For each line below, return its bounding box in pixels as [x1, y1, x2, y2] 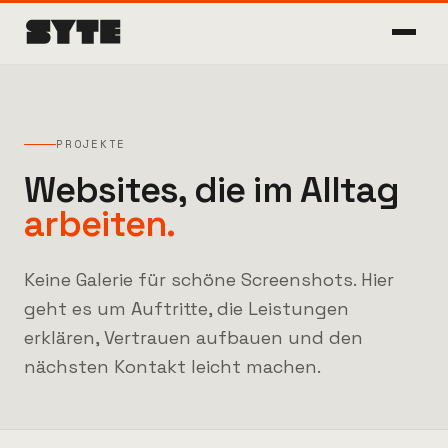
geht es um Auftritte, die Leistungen [24, 297, 349, 320]
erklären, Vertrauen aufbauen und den [24, 326, 363, 349]
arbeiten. [24, 201, 175, 247]
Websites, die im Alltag [24, 167, 400, 213]
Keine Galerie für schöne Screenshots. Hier [24, 268, 394, 291]
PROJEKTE [56, 136, 127, 152]
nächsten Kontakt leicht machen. [24, 355, 321, 378]
